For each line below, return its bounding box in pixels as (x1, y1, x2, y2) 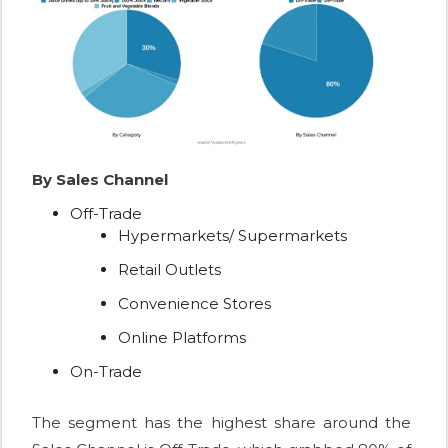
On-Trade (70, 362, 142, 382)
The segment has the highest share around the (32, 413, 411, 433)
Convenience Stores (118, 294, 271, 314)
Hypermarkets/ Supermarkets (118, 226, 347, 246)
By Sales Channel (32, 170, 168, 190)
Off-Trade (70, 204, 142, 224)
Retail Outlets (118, 260, 221, 280)
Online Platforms (118, 328, 246, 348)
